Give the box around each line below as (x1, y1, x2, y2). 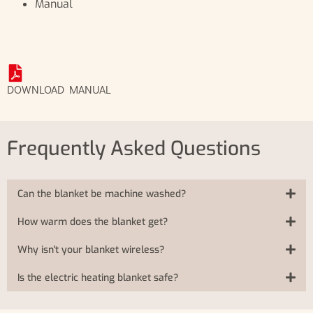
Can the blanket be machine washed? (17, 187, 186, 201)
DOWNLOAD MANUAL (7, 82, 111, 97)
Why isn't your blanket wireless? (17, 243, 164, 257)
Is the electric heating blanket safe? (17, 271, 178, 285)
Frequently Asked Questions (7, 136, 261, 162)
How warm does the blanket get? (17, 215, 168, 229)
